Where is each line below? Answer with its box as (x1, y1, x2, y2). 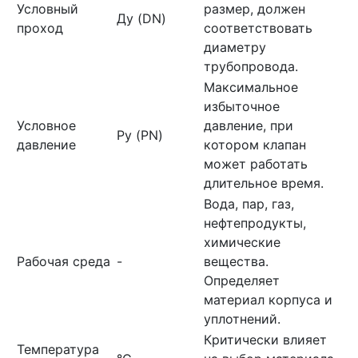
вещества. (204, 253, 268, 269)
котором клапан (204, 137, 306, 153)
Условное (17, 117, 76, 133)
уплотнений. (204, 311, 280, 327)
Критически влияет (204, 332, 327, 348)
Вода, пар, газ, (204, 196, 294, 212)
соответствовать (204, 20, 312, 36)
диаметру (204, 39, 266, 55)
